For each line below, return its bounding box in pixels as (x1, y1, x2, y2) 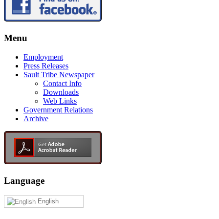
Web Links (43, 96, 77, 105)
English (36, 197, 59, 205)
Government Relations (23, 105, 93, 114)
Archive (23, 114, 48, 123)
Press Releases (23, 61, 68, 70)
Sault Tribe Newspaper (23, 70, 94, 79)
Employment (23, 52, 63, 61)
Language (4, 175, 44, 186)
